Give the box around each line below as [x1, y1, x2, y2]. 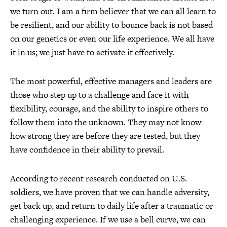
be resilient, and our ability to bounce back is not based [10, 19, 213, 31]
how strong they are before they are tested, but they [10, 130, 200, 142]
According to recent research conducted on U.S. [10, 172, 187, 184]
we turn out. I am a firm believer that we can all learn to [10, 5, 216, 17]
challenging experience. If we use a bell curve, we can [10, 213, 206, 225]
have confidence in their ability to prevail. [10, 143, 164, 156]
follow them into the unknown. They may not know [10, 116, 201, 128]
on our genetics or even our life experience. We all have [10, 32, 214, 45]
